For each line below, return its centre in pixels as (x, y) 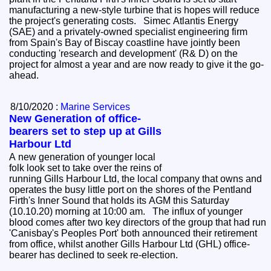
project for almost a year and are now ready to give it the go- (137, 65)
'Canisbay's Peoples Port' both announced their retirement (133, 233)
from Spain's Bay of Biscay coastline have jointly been (125, 43)
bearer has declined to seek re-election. (96, 255)
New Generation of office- (75, 119)
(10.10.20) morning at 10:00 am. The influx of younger (126, 212)
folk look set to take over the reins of (86, 168)
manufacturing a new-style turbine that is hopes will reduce (41, 10)
